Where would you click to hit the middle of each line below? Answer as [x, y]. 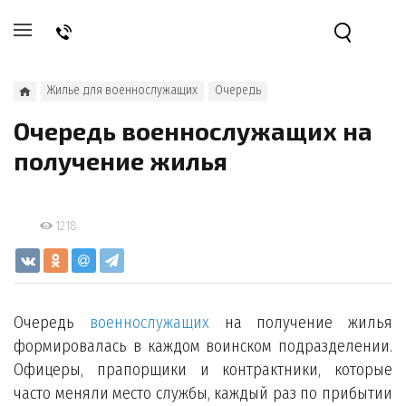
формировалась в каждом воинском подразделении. [203, 346]
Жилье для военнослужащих [122, 90]
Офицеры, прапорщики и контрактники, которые [203, 370]
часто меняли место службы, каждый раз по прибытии [203, 393]
